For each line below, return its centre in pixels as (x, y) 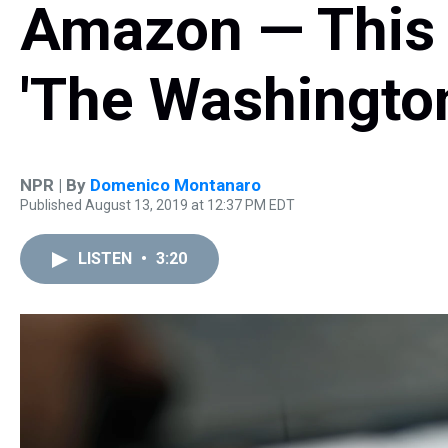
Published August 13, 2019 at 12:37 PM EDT (157, 205)
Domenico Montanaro (175, 185)
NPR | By (55, 185)
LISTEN (107, 258)
